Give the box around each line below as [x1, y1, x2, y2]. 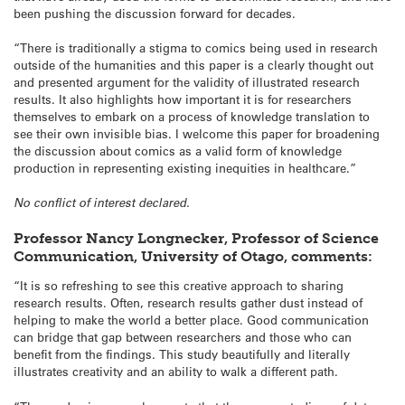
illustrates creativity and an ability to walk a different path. [14, 363, 338, 380]
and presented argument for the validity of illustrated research [14, 74, 360, 90]
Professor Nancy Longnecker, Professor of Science [14, 229, 379, 247]
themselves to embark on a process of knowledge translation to [14, 108, 370, 125]
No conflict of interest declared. [14, 194, 190, 212]
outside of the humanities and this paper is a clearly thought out [14, 57, 373, 73]
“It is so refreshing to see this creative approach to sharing [14, 278, 344, 294]
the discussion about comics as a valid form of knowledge [14, 143, 342, 159]
